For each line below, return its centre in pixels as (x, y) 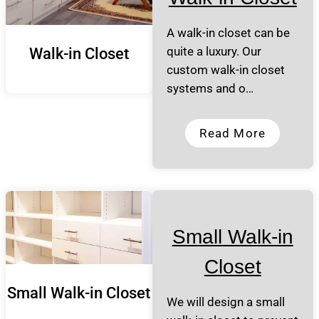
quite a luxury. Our (214, 51)
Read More (233, 133)
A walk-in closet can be (228, 33)
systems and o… (210, 88)
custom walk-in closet (225, 70)
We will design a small (225, 302)
